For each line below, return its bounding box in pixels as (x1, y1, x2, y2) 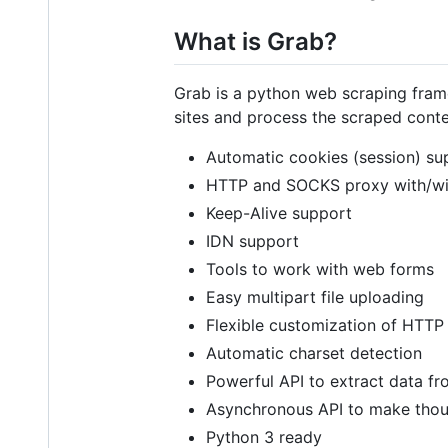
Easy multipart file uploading (206, 287, 424, 308)
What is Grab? (174, 27, 337, 57)
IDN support (206, 231, 299, 252)
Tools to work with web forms (206, 259, 434, 280)
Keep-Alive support (206, 203, 352, 224)
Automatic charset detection (206, 343, 422, 364)
